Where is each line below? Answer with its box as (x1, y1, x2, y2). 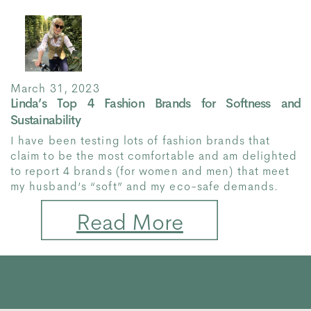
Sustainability (10, 112, 81, 128)
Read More (76, 207, 183, 237)
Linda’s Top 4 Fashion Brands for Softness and (10, 95, 301, 112)
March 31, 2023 (10, 80, 100, 96)
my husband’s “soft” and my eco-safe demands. (10, 178, 279, 194)
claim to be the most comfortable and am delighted (10, 148, 298, 163)
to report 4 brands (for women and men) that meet (10, 163, 290, 178)
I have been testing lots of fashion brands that (10, 133, 271, 148)
